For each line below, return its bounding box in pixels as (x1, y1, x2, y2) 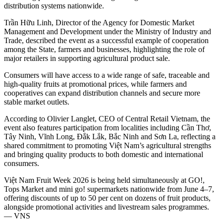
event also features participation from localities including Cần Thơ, (4, 123, 211, 132)
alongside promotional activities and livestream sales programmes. (4, 203, 209, 212)
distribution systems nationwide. (4, 1, 104, 10)
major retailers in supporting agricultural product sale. (4, 54, 170, 63)
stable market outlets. (4, 98, 69, 107)
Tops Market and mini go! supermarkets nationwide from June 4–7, (4, 185, 214, 194)
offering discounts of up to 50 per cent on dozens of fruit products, (4, 194, 211, 203)
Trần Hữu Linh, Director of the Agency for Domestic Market (4, 18, 194, 27)
